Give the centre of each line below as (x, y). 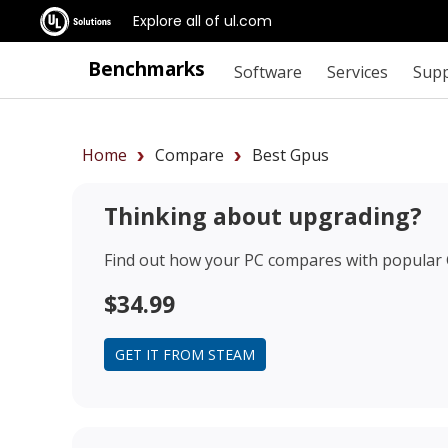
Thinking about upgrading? (263, 215)
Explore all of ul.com (202, 20)
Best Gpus (290, 155)
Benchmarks (146, 68)
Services (357, 71)
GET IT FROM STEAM (185, 354)
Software (267, 71)
